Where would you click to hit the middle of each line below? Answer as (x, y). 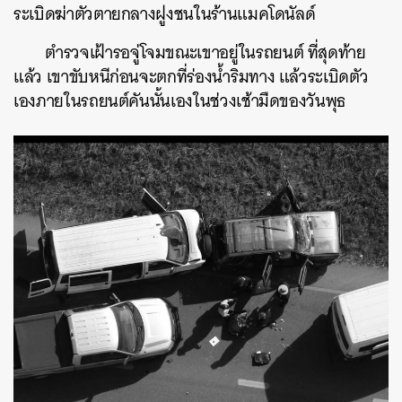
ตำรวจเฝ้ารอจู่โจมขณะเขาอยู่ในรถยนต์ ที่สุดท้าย (205, 52)
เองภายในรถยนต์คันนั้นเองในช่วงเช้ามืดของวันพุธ (180, 101)
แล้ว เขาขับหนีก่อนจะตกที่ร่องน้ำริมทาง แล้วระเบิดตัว (191, 77)
